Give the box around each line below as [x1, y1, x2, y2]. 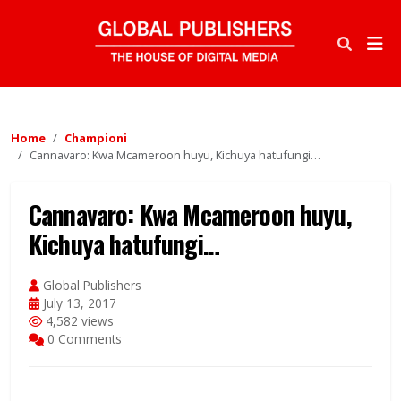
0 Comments [44, 330, 122, 348]
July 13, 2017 [39, 294, 116, 312]
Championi [64, 130, 127, 147]
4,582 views [42, 312, 114, 330]
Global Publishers [39, 277, 141, 294]
